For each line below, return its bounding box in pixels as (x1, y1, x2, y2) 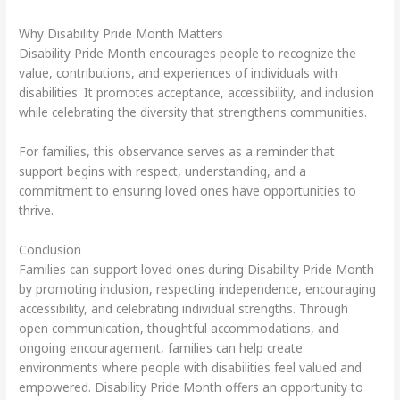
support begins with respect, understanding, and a (19, 162, 307, 180)
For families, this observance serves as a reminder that (19, 143, 336, 161)
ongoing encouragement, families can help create (19, 339, 304, 357)
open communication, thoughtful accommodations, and (19, 320, 340, 337)
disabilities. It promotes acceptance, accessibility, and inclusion (19, 84, 375, 102)
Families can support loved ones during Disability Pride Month (19, 261, 375, 279)
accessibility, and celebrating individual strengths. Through (19, 300, 349, 318)
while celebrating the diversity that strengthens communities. (19, 104, 368, 121)
